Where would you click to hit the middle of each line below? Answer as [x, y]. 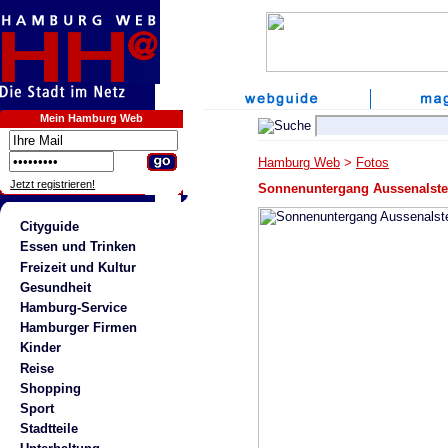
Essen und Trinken [77, 247]
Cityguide [49, 227]
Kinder [40, 348]
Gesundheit [55, 287]
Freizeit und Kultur [77, 267]
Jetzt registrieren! [53, 184]
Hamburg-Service [73, 307]
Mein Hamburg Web [91, 118]
